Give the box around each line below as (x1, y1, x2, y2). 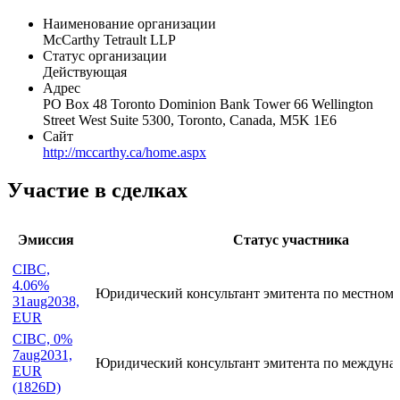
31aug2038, (12, 354, 79, 371)
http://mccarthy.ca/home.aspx (43, 205, 206, 221)
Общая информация (7, 35, 204, 59)
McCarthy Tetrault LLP (43, 93, 176, 109)
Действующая (43, 125, 127, 141)
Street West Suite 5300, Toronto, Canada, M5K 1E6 (43, 173, 337, 189)
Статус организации (43, 109, 167, 125)
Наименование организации (43, 77, 216, 93)
